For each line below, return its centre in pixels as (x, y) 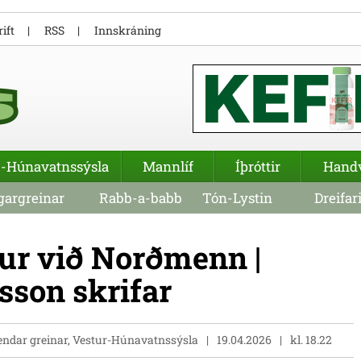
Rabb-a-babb (141, 198)
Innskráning (128, 30)
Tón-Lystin (237, 198)
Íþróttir (258, 166)
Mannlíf (168, 166)
